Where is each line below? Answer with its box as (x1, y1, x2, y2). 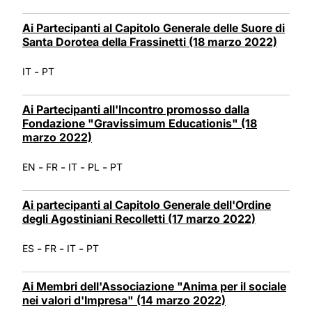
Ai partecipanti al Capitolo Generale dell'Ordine (22, 197, 271, 212)
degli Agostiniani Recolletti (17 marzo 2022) (22, 211, 256, 226)
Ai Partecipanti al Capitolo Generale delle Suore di (22, 20, 285, 35)
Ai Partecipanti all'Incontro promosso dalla (22, 102, 249, 116)
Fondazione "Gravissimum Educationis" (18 (22, 116, 257, 130)
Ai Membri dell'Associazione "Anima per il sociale (22, 279, 286, 293)
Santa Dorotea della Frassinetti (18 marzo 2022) (22, 34, 277, 49)
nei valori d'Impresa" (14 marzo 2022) (22, 292, 226, 307)
